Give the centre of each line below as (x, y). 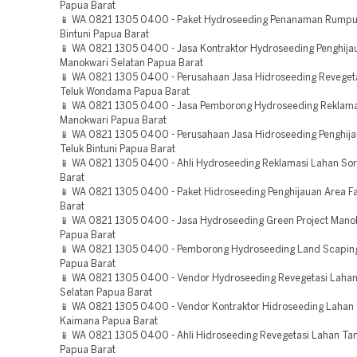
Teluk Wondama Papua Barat (125, 92)
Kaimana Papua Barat (109, 322)
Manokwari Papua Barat (113, 121)
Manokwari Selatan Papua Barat (131, 63)
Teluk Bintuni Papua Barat (118, 149)
